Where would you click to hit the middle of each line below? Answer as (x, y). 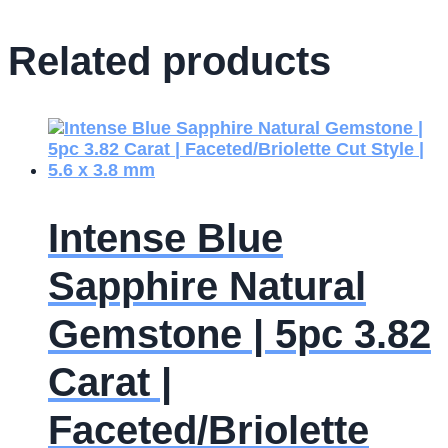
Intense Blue (165, 238)
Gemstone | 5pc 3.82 (239, 334)
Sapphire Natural (207, 286)
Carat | (110, 382)
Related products (169, 61)
